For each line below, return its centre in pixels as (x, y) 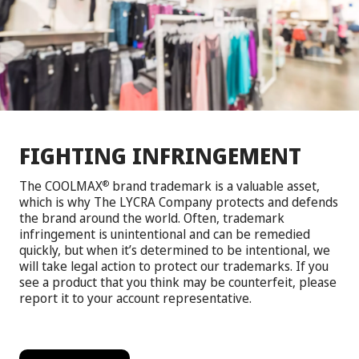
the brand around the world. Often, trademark (152, 218)
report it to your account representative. (135, 298)
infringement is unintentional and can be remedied (165, 234)
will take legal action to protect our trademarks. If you (174, 266)
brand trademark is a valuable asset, (214, 186)
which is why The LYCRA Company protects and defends (179, 202)
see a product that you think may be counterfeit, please (178, 282)
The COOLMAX (61, 186)
